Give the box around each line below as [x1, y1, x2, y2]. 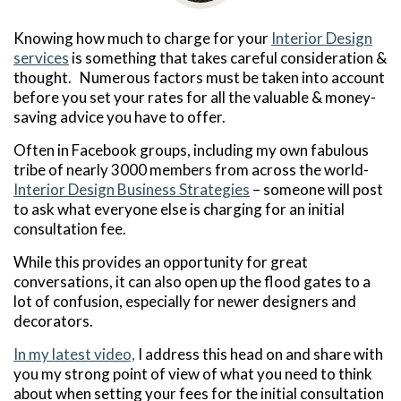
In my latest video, [13, 344, 135, 363]
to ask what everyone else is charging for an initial [13, 199, 345, 218]
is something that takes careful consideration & [69, 47, 387, 67]
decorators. [13, 311, 93, 330]
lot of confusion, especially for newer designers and [13, 291, 356, 311]
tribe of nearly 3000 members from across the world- [13, 159, 369, 179]
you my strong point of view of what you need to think [13, 363, 372, 383]
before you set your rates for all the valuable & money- [13, 87, 376, 107]
